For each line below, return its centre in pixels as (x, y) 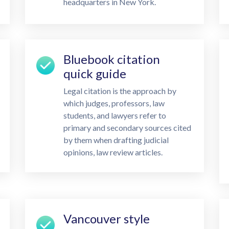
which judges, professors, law (114, 103)
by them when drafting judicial (116, 140)
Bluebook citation (111, 59)
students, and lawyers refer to (114, 115)
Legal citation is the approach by (120, 91)
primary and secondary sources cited (127, 128)
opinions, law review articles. (113, 152)
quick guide (95, 73)
